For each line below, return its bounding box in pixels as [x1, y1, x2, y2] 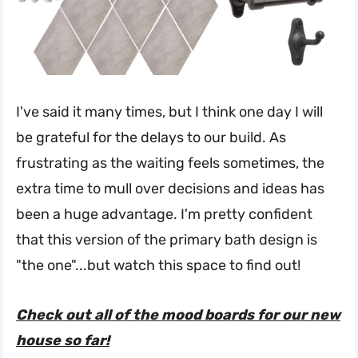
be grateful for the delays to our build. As [16, 129, 286, 147]
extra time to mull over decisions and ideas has [16, 180, 324, 198]
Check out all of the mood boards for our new [16, 306, 340, 324]
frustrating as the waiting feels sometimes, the [16, 154, 324, 173]
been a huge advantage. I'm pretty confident [16, 205, 312, 224]
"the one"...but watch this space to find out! [16, 257, 300, 275]
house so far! [16, 332, 109, 350]
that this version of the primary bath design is [16, 231, 317, 249]
